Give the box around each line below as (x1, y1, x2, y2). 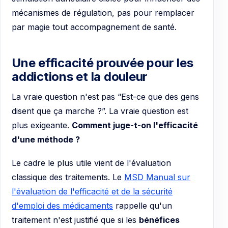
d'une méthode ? (12, 134, 80, 145)
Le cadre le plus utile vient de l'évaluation (12, 158, 171, 168)
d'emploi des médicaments (12, 201, 113, 211)
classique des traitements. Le (12, 172, 124, 183)
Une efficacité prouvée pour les (12, 55, 193, 71)
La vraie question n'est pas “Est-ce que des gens (12, 92, 199, 102)
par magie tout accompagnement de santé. (12, 22, 177, 33)
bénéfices (139, 215, 180, 225)
